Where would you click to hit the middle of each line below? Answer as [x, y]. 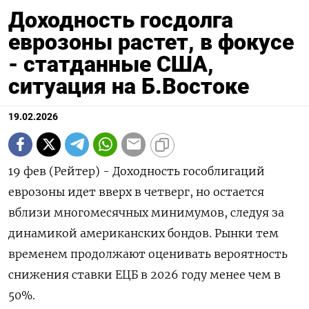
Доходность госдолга [121, 20]
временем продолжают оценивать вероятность [148, 253]
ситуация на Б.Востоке [129, 86]
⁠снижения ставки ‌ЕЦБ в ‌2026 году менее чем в [144, 274]
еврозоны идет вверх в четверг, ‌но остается [136, 191]
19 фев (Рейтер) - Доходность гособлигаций [137, 171]
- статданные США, [111, 64]
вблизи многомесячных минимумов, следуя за [146, 212]
